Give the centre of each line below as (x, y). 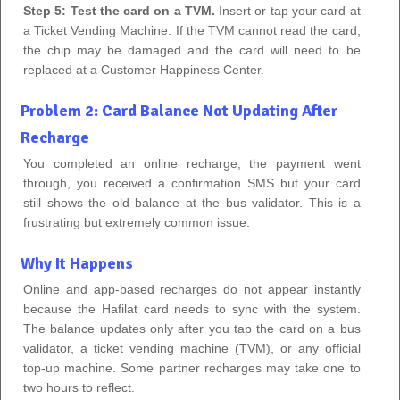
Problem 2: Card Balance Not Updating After (179, 110)
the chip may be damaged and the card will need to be (192, 50)
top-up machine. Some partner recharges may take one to (192, 367)
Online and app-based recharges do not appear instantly (192, 289)
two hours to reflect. (79, 387)
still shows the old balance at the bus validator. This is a (192, 202)
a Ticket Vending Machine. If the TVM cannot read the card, (192, 30)
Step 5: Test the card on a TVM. (119, 10)
